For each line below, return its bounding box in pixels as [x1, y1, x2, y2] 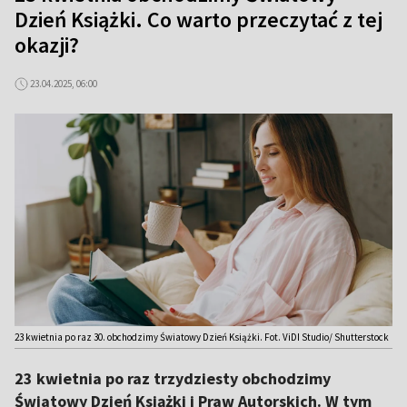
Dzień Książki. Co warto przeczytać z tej [15, 5, 382, 34]
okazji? [15, 31, 79, 59]
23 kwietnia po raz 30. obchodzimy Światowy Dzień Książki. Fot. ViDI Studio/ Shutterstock [15, 331, 389, 343]
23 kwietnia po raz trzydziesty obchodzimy [15, 368, 331, 389]
